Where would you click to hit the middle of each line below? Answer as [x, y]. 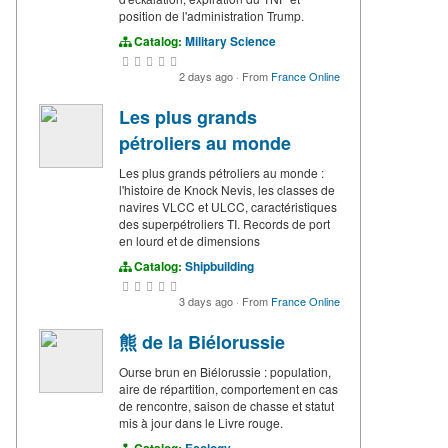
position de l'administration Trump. [211, 16]
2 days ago [207, 76]
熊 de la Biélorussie [202, 342]
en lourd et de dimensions [189, 241]
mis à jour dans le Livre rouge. [201, 423]
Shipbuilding [219, 266]
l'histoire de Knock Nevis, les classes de [227, 190]
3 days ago [207, 301]
